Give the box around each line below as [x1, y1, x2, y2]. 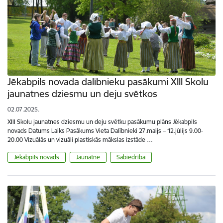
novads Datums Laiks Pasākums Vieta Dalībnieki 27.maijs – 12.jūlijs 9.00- [7, 126, 203, 134]
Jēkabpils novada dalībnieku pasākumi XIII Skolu [7, 75, 209, 88]
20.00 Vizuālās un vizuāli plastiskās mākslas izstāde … [7, 135, 153, 143]
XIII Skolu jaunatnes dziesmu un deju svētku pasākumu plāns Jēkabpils [7, 117, 197, 125]
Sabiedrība [116, 153, 145, 161]
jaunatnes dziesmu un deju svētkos [7, 87, 157, 100]
